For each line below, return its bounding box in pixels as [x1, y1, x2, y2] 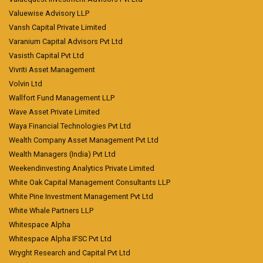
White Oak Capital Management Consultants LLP [9, 178, 170, 187]
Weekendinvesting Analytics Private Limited [9, 164, 154, 173]
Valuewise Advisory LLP [9, 9, 89, 18]
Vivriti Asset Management [9, 65, 95, 74]
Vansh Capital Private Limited [9, 23, 106, 32]
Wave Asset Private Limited [9, 107, 100, 116]
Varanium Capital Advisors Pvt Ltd [9, 37, 123, 46]
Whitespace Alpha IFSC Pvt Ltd [9, 234, 112, 243]
